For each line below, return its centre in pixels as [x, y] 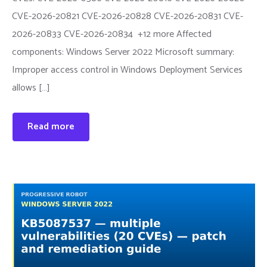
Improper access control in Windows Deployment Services [127, 70]
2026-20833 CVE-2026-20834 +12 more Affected [112, 34]
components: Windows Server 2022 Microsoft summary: [123, 52]
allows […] [31, 88]
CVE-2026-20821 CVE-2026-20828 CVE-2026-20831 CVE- [128, 16]
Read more [51, 126]
